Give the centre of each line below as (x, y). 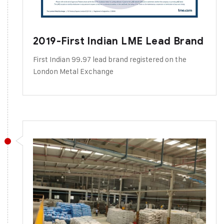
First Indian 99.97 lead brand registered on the (110, 59)
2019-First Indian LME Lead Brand (118, 41)
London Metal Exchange (73, 71)
